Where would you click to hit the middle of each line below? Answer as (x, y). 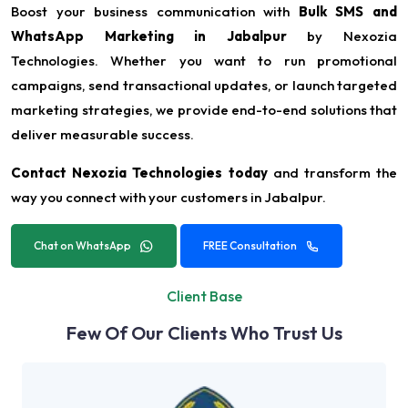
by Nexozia (342, 36)
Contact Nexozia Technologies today (139, 173)
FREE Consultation (250, 246)
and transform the (332, 173)
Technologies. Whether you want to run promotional (204, 61)
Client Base (204, 296)
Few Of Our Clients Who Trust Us (204, 333)
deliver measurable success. (102, 135)
